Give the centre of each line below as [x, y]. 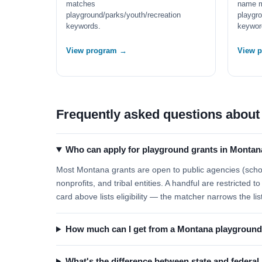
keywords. [83, 26]
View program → [96, 51]
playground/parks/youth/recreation [123, 15]
